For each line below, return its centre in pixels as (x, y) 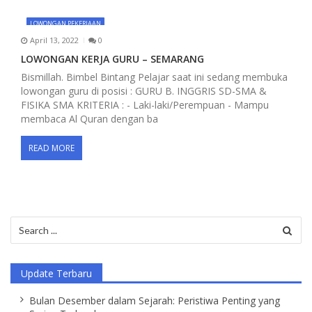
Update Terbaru (56, 274)
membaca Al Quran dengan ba (89, 118)
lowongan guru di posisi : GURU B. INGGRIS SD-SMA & (144, 91)
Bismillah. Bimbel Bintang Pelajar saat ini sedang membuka (154, 77)
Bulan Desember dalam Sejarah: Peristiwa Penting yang (154, 301)
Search (25, 222)
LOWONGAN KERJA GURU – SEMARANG (112, 58)
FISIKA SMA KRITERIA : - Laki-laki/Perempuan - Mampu (145, 104)
